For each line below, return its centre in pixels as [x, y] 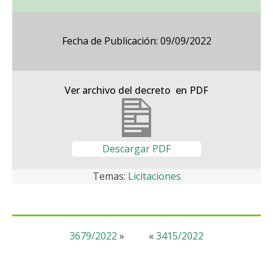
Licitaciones [154, 176]
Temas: [110, 176]
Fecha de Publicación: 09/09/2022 [136, 41]
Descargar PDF [136, 149]
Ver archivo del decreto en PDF [136, 90]
